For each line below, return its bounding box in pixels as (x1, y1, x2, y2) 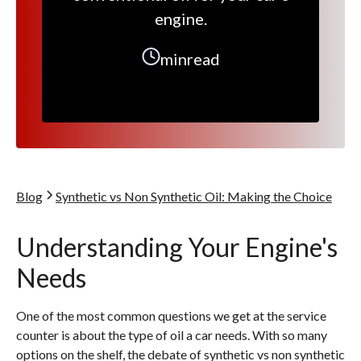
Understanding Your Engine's (16, 231, 338, 263)
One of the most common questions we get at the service (16, 308, 326, 323)
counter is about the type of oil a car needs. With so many (16, 327, 327, 342)
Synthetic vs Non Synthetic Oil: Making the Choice (56, 189, 332, 204)
